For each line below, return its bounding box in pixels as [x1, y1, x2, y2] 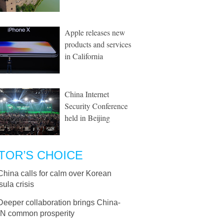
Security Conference [65, 101, 128, 111]
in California [65, 51, 103, 61]
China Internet [65, 89, 109, 99]
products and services [65, 39, 131, 49]
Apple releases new [65, 27, 125, 37]
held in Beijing [65, 112, 110, 123]
